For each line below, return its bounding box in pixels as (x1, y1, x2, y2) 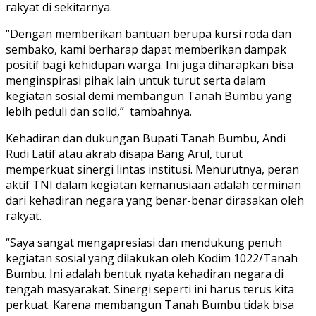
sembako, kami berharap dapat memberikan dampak (6, 41, 286, 57)
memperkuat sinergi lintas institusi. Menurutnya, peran (6, 161, 299, 177)
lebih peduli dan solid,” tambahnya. (6, 103, 192, 119)
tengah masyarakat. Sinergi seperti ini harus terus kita (6, 281, 294, 297)
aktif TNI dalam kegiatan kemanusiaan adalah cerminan (6, 176, 301, 193)
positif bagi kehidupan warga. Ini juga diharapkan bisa (6, 56, 293, 73)
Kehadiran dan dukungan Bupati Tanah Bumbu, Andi (6, 130, 286, 146)
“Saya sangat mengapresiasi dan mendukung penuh (6, 234, 282, 250)
